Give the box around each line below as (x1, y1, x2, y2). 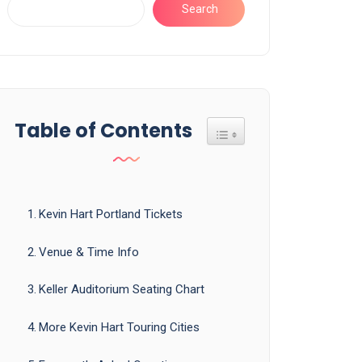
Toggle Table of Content (225, 118, 345, 133)
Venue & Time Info (39, 244, 139, 259)
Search (182, 2, 218, 16)
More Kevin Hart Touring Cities (39, 320, 200, 335)
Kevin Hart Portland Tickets (39, 206, 183, 221)
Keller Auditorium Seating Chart (39, 282, 204, 297)
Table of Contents (14, 116, 192, 144)
